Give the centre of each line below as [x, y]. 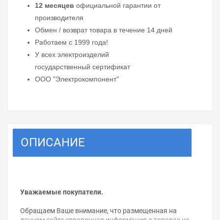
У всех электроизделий [72, 55]
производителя [59, 18]
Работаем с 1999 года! [71, 42]
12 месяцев [55, 6]
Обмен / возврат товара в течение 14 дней [104, 30]
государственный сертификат [82, 67]
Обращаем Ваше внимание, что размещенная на [98, 211]
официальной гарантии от [117, 6]
